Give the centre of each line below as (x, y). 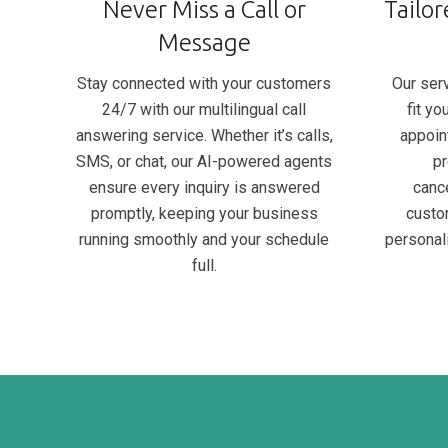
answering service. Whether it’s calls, (204, 135)
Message (204, 42)
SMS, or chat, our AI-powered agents (204, 161)
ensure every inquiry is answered (204, 187)
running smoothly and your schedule (204, 239)
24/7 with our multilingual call (204, 109)
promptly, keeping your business (204, 213)
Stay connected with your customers (204, 83)
